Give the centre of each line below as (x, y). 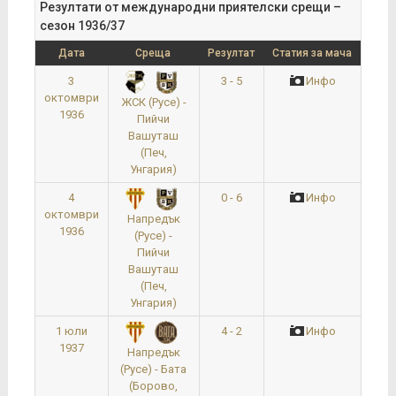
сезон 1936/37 (82, 25)
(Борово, (154, 385)
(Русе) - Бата (154, 369)
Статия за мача (312, 53)
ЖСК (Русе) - (153, 102)
